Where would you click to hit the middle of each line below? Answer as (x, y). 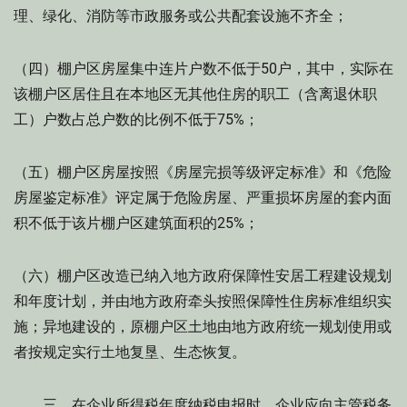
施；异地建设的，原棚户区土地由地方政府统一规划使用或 (203, 327)
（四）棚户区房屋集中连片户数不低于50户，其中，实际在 (203, 69)
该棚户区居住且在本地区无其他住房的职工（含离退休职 (195, 94)
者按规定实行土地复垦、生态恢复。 (130, 352)
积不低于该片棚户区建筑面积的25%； (151, 223)
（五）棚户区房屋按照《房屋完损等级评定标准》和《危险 (203, 172)
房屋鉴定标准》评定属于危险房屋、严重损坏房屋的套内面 (203, 198)
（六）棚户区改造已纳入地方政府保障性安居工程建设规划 (203, 276)
